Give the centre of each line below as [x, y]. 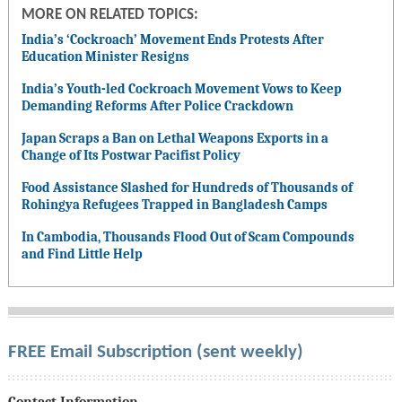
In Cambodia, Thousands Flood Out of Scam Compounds [188, 237]
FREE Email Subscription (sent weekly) [155, 353]
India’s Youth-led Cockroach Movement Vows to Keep [181, 89]
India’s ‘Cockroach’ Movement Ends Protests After [172, 40]
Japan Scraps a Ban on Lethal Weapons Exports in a [175, 139]
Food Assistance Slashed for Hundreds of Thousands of [187, 188]
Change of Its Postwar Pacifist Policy [131, 156]
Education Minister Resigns [105, 57]
